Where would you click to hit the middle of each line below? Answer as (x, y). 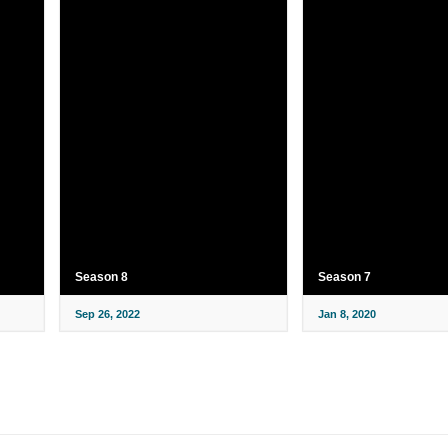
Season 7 (344, 277)
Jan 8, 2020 (346, 314)
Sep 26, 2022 (107, 314)
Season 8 (101, 277)
